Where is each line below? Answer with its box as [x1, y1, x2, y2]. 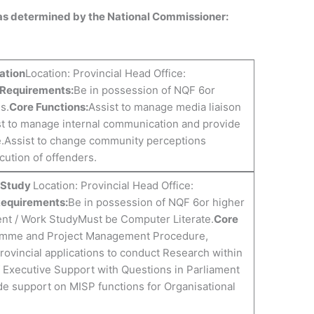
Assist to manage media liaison [88, 100, 241, 114]
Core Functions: [8, 100, 88, 114]
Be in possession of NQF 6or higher [67, 196, 245, 210]
